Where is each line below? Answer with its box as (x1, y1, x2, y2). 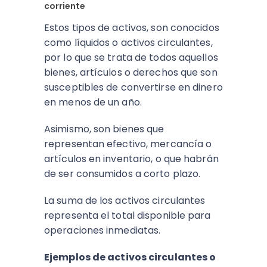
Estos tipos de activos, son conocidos (44, 21, 219, 35)
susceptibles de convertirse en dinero (44, 80, 223, 94)
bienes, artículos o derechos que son (44, 66, 218, 79)
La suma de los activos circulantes (44, 194, 206, 207)
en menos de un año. (44, 95, 145, 109)
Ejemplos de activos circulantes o (44, 250, 216, 264)
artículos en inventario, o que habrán (44, 152, 219, 166)
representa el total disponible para (44, 209, 211, 222)
